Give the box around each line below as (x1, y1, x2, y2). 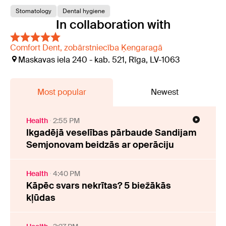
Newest (150, 87, 179, 98)
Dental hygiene (63, 7, 105, 16)
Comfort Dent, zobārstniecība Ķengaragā (10, 42, 162, 53)
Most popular (37, 87, 86, 98)
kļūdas (26, 192, 55, 204)
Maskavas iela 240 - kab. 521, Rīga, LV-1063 (18, 54, 180, 66)
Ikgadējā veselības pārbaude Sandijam (26, 127, 196, 139)
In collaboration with (55, 17, 171, 33)
